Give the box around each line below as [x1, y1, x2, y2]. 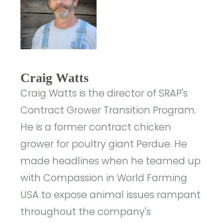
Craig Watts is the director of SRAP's [20, 86, 188, 100]
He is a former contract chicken [20, 120, 172, 134]
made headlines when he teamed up [20, 154, 201, 168]
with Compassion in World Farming [20, 171, 188, 185]
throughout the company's [20, 205, 151, 219]
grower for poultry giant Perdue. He [20, 137, 188, 151]
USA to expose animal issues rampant [20, 188, 201, 202]
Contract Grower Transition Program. [20, 103, 197, 117]
